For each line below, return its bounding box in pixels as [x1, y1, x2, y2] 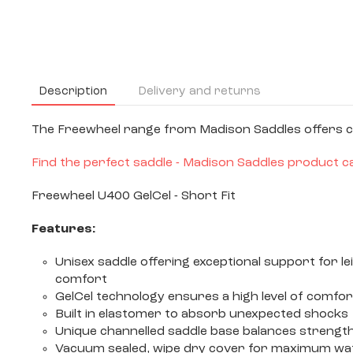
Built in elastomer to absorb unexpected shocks [55, 308, 348, 321]
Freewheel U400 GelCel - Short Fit [32, 190, 236, 203]
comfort [55, 273, 107, 286]
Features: [32, 223, 95, 236]
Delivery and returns [139, 85, 261, 98]
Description [39, 85, 107, 98]
